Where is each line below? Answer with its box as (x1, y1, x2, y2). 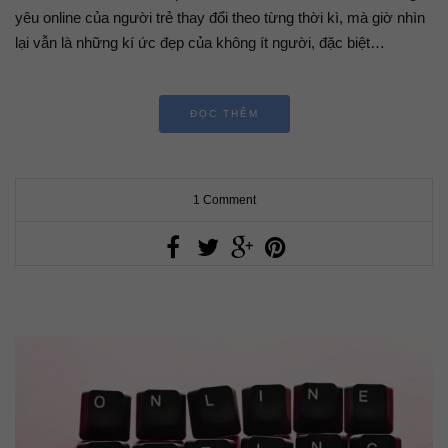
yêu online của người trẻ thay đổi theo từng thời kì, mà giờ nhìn (15, 9, 425, 27)
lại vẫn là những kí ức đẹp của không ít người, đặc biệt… (15, 34, 385, 52)
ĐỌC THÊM (189, 108, 259, 120)
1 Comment (192, 193, 256, 208)
